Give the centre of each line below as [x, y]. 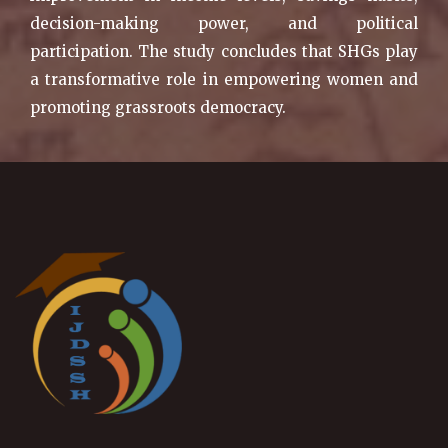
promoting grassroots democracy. [158, 107]
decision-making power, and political [224, 23]
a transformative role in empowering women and [224, 79]
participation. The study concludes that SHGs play [224, 51]
